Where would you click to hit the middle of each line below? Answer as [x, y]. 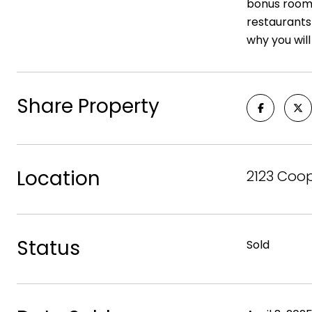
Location [58, 179]
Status [48, 248]
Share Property [88, 106]
